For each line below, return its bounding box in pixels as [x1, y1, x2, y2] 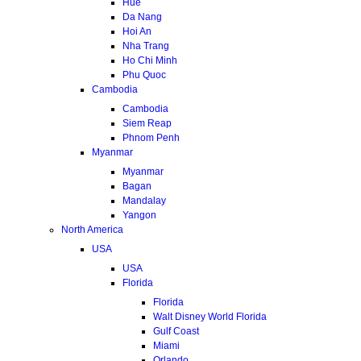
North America [61, 223, 123, 235]
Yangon [122, 209, 156, 221]
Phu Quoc [122, 68, 166, 81]
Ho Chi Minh [122, 54, 177, 66]
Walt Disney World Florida [153, 310, 267, 322]
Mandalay [122, 194, 166, 206]
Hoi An [122, 25, 151, 37]
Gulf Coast [153, 325, 199, 337]
